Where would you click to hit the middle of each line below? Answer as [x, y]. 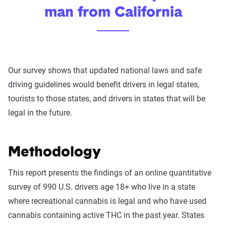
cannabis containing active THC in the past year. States [106, 215]
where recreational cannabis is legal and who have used [107, 201]
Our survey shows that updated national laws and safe [105, 71]
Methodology [54, 153]
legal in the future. [40, 113]
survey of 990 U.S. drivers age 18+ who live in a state [102, 187]
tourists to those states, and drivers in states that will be [107, 99]
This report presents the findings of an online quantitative [110, 173]
